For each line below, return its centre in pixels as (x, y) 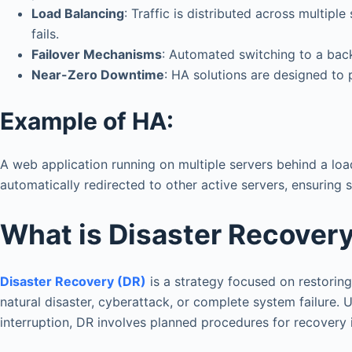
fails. (45, 34)
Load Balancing (78, 14)
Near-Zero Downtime (98, 75)
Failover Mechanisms (97, 55)
